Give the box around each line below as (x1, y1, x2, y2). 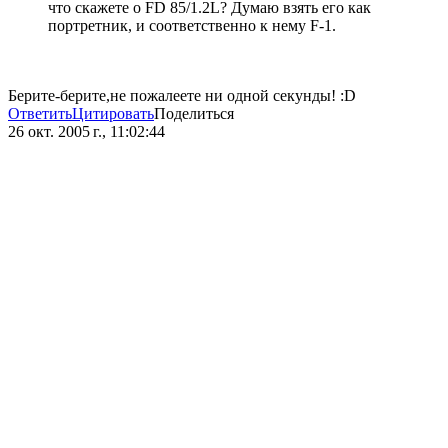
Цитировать (72, 105, 154, 123)
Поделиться (154, 105, 234, 123)
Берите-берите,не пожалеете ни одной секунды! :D (8, 87, 356, 105)
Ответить (8, 105, 72, 123)
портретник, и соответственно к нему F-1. (48, 17, 336, 35)
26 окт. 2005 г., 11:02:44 (8, 123, 165, 141)
